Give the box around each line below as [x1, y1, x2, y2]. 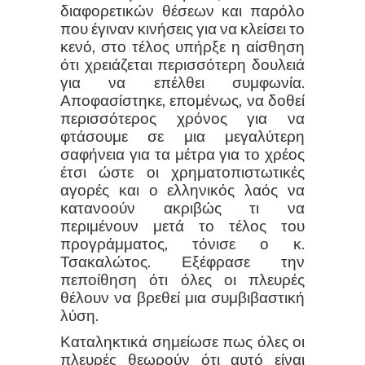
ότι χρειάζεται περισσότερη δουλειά [60, 55, 305, 73]
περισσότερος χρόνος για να [60, 108, 305, 127]
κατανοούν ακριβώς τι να [60, 198, 305, 217]
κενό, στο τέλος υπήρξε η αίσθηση [60, 37, 305, 55]
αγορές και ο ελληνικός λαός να [60, 180, 305, 199]
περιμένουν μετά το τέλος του [60, 216, 305, 235]
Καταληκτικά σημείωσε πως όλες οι [60, 332, 305, 350]
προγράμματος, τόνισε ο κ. [60, 234, 305, 253]
